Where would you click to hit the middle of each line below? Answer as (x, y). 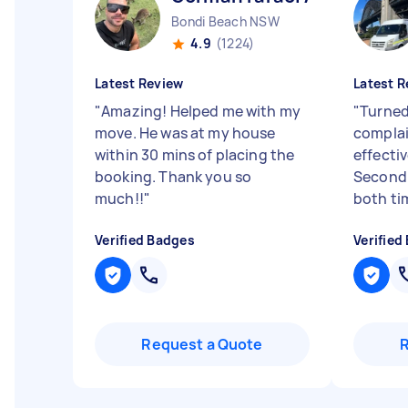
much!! (119, 199)
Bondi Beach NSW (225, 21)
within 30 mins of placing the (195, 155)
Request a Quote (202, 344)
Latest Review (139, 83)
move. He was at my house (185, 133)
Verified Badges (145, 240)
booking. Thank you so (173, 177)
